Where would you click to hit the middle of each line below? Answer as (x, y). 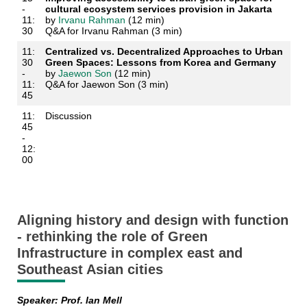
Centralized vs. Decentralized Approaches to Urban (164, 51)
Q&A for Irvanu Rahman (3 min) (113, 31)
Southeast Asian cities (90, 269)
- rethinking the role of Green (112, 236)
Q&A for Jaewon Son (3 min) (107, 84)
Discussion (68, 116)
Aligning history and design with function (152, 220)
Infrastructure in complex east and (130, 253)
